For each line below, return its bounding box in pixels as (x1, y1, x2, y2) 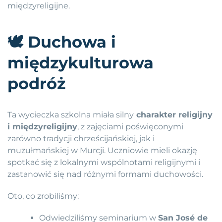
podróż (7, 74, 65, 94)
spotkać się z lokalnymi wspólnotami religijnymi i (7, 158, 200, 167)
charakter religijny (134, 110, 213, 120)
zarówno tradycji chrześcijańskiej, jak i (7, 134, 155, 144)
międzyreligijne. (7, 1, 70, 11)
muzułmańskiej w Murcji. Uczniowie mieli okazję (7, 146, 197, 156)
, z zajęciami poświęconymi (77, 122, 183, 132)
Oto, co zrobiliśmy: (7, 191, 79, 201)
